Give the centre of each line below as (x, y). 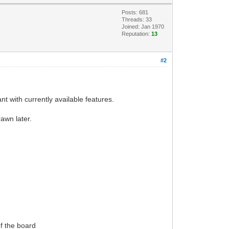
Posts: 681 (135, 12)
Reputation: (137, 33)
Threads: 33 (137, 19)
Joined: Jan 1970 (143, 26)
